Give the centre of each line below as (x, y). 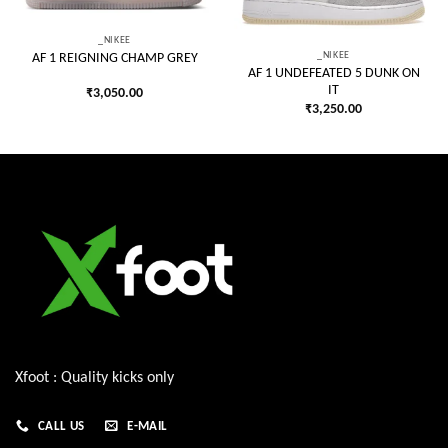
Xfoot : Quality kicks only (94, 377)
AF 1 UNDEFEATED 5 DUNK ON (333, 74)
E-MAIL (147, 427)
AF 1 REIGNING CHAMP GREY (114, 58)
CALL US (61, 427)
